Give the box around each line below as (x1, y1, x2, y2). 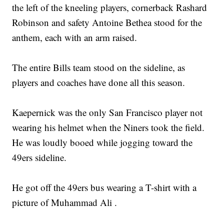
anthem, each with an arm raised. (12, 31, 137, 44)
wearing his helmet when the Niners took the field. (12, 121, 205, 134)
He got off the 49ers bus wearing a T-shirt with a (12, 181, 197, 194)
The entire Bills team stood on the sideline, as (12, 61, 185, 74)
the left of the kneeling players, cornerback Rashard (12, 1, 207, 14)
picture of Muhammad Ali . (12, 196, 117, 209)
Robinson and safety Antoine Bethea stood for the (12, 16, 202, 29)
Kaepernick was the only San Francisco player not (12, 106, 203, 119)
